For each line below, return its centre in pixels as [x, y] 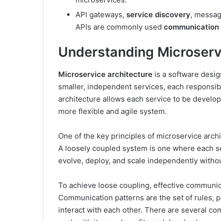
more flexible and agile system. [112, 111]
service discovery [158, 15]
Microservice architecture [105, 74]
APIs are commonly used [120, 27]
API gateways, [101, 15]
